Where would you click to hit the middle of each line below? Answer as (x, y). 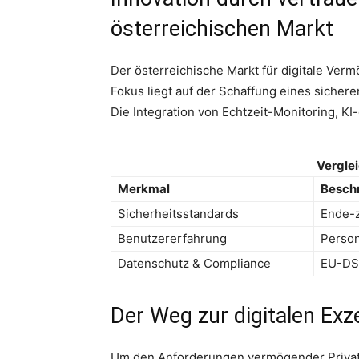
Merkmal (144, 188)
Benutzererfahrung (172, 238)
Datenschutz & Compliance (194, 263)
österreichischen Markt (222, 28)
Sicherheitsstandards (178, 213)
